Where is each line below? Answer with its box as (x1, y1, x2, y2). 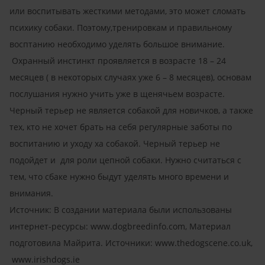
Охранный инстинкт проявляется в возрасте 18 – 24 (9, 54, 226, 66)
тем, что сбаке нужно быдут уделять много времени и (9, 170, 229, 182)
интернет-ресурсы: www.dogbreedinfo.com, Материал (9, 220, 231, 232)
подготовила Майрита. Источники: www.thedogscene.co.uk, (9, 237, 253, 248)
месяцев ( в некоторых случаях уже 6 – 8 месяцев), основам (9, 71, 251, 83)
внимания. (9, 187, 56, 199)
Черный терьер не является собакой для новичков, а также (9, 104, 253, 116)
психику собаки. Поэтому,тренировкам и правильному (9, 21, 232, 33)
